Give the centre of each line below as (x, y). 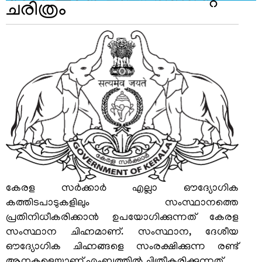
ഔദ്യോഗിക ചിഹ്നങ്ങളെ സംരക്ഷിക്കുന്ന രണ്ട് (122, 248)
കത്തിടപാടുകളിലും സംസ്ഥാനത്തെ (122, 204)
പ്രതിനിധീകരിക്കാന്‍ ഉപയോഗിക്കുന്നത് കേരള (122, 218)
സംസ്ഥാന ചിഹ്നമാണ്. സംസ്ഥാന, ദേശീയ (122, 233)
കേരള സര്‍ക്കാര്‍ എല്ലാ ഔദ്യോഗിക (122, 189)
